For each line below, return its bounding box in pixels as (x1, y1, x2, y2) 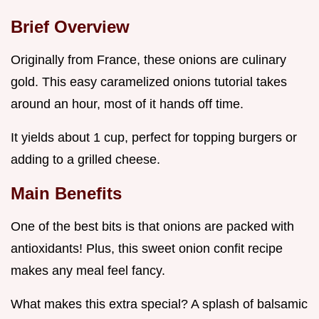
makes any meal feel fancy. (11, 263, 165, 278)
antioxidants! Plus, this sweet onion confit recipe (11, 241, 283, 256)
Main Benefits (11, 184, 122, 204)
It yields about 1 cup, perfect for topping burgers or (11, 130, 297, 145)
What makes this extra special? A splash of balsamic (11, 297, 308, 312)
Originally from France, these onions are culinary (11, 53, 286, 68)
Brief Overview (11, 17, 130, 37)
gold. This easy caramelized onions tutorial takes (11, 75, 287, 90)
